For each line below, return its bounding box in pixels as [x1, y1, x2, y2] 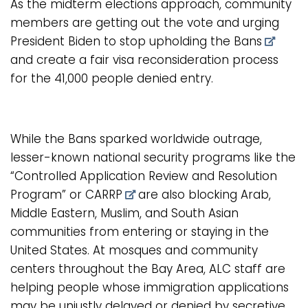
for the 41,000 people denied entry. [10, 70, 213, 87]
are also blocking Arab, [134, 186, 271, 203]
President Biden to [10, 33, 120, 50]
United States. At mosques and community [10, 242, 258, 259]
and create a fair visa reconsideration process [10, 52, 278, 69]
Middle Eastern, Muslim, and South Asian [10, 205, 239, 222]
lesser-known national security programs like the [10, 149, 296, 166]
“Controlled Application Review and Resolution [10, 168, 277, 185]
